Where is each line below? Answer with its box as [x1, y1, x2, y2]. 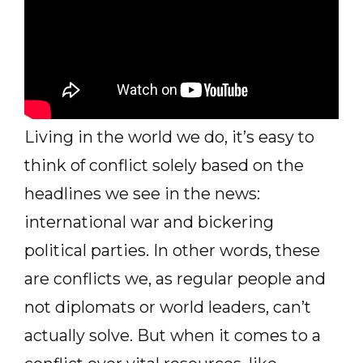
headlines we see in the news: [24, 184, 260, 203]
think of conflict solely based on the [24, 156, 304, 175]
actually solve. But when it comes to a [24, 326, 321, 345]
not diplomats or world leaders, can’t [24, 297, 311, 317]
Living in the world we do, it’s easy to [24, 127, 314, 147]
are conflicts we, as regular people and [24, 269, 326, 288]
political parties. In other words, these [24, 241, 320, 260]
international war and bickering [24, 212, 274, 232]
